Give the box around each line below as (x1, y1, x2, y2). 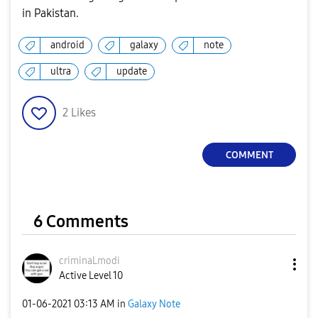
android (50, 39, 84, 51)
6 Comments (33, 212, 128, 231)
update (116, 65, 147, 77)
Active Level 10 (59, 270, 123, 282)
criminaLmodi (59, 255, 120, 267)
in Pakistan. (22, 6, 79, 20)
